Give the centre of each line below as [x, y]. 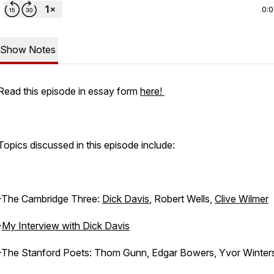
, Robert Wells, [182, 199]
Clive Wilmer [242, 199]
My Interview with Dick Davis [66, 226]
